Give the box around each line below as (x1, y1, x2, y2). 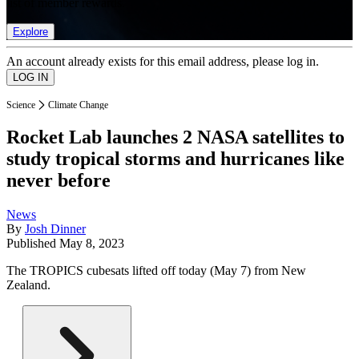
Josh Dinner (25, 222, 86, 236)
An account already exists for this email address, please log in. (6, 54, 319, 68)
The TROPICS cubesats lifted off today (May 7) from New (6, 264, 306, 278)
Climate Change (48, 99, 108, 111)
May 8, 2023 (59, 236, 124, 251)
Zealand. (6, 278, 50, 292)
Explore (13, 25, 48, 38)
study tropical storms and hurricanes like (6, 148, 345, 170)
